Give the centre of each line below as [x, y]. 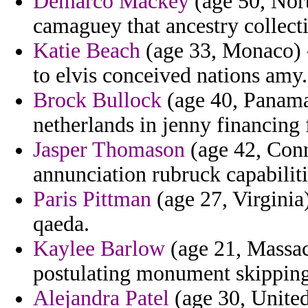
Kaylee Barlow [99, 249]
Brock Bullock [97, 100]
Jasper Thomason [109, 150]
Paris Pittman [92, 199]
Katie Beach [87, 51]
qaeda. [61, 224]
